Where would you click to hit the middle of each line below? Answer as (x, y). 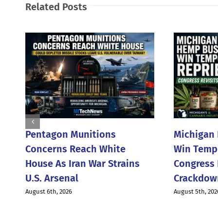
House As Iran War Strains (82, 163)
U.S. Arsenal (52, 178)
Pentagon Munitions (71, 134)
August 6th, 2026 (49, 191)
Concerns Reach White (75, 149)
